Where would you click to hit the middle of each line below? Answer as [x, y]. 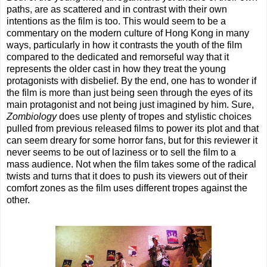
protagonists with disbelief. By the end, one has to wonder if [131, 81]
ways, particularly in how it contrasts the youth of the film [124, 45]
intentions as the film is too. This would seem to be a [116, 21]
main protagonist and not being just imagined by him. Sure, [130, 105]
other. [18, 200]
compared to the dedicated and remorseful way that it [118, 57]
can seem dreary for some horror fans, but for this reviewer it [132, 141]
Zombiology [32, 117]
